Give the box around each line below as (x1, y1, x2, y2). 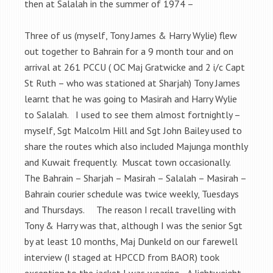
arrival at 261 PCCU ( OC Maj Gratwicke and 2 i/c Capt (24, 60, 245, 73)
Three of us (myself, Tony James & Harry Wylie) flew (24, 29, 237, 41)
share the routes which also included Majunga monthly (24, 140, 247, 152)
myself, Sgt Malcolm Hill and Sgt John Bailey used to (24, 124, 242, 136)
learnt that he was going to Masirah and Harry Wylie (24, 92, 237, 105)
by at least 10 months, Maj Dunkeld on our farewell (24, 235, 238, 247)
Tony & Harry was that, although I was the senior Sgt (24, 219, 243, 232)
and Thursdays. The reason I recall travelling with (24, 203, 236, 216)
